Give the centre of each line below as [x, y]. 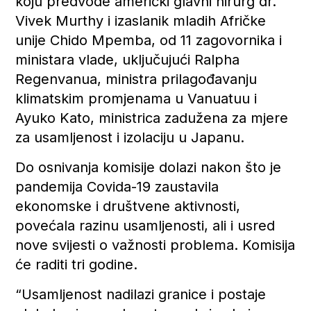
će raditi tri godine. [77, 264]
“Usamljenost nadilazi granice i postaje [141, 294]
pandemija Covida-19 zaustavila [117, 186]
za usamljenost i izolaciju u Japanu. [130, 137]
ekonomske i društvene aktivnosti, [128, 206]
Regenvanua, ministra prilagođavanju [136, 79]
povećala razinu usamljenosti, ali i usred [145, 225]
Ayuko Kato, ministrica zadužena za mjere [152, 118]
